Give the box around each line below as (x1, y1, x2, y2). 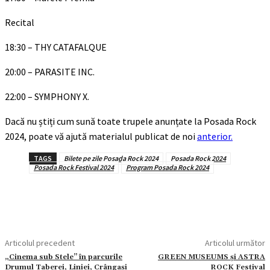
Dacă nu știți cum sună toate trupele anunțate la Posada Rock (5, 115, 256, 127)
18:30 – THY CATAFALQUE (5, 40, 107, 53)
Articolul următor (204, 237, 265, 248)
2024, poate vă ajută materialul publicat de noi (5, 130, 197, 142)
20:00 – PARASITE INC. (5, 65, 95, 78)
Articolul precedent (5, 237, 75, 248)
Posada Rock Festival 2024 (34, 162, 114, 172)
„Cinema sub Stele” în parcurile (5, 252, 122, 262)
